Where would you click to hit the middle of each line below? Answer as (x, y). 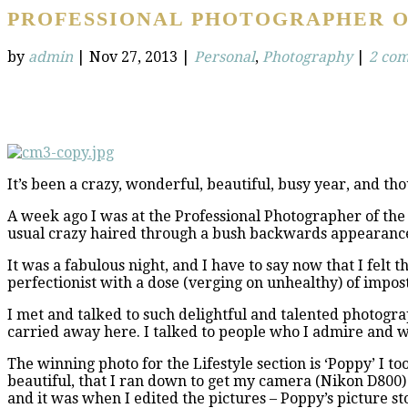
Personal (224, 56)
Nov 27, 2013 (133, 56)
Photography (307, 56)
